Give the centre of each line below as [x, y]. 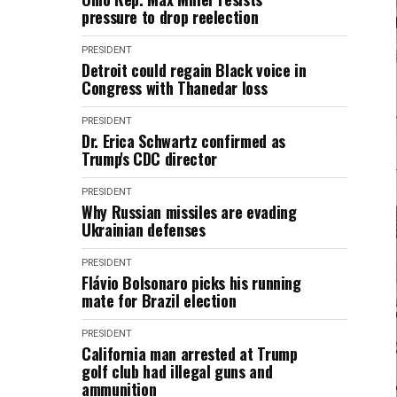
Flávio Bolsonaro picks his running [191, 283]
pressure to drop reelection [170, 17]
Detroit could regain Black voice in [194, 70]
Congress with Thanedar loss [175, 88]
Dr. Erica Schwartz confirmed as [183, 141]
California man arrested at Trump [190, 354]
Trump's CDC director [149, 159]
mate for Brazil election [159, 300]
